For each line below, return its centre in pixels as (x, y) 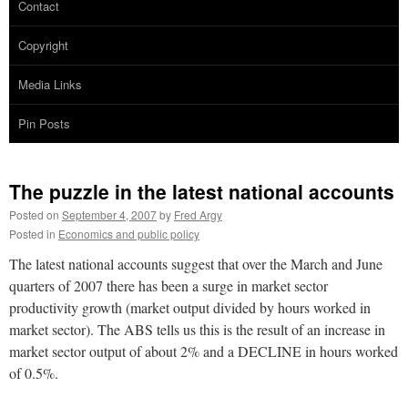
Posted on (34, 214)
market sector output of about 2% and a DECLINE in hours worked (204, 351)
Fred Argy (198, 214)
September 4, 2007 (109, 214)
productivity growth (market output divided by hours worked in (190, 307)
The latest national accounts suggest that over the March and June (196, 263)
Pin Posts (44, 123)
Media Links (50, 84)
